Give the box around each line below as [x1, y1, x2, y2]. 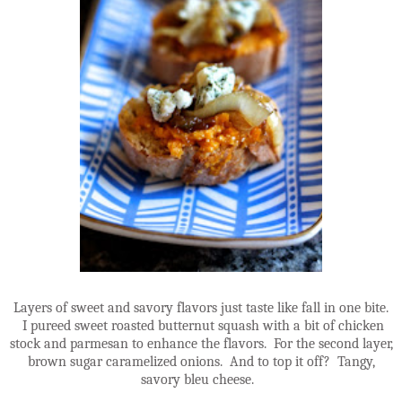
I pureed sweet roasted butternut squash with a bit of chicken [18, 317, 384, 334]
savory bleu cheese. [141, 371, 261, 388]
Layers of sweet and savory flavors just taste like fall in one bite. [13, 299, 389, 316]
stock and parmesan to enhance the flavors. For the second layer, [9, 335, 393, 352]
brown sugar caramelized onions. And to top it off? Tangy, [27, 353, 375, 370]
